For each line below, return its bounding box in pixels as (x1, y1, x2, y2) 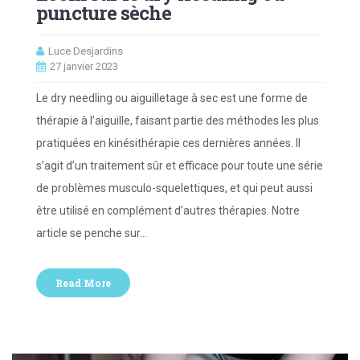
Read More (55, 276, 111, 290)
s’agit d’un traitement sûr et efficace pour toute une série (36, 159, 323, 173)
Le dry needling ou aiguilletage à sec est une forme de (36, 92, 308, 105)
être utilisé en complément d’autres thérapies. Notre (36, 204, 300, 218)
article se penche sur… (36, 227, 147, 240)
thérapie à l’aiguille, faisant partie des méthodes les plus (36, 114, 319, 128)
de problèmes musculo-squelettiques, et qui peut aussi (36, 182, 313, 195)
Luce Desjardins (48, 45, 123, 58)
